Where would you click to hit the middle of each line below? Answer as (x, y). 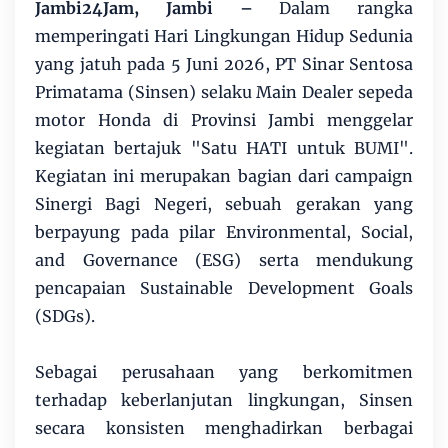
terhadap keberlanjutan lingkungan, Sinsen (224, 399)
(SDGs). (65, 315)
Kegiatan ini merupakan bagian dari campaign (224, 175)
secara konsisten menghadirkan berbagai (224, 427)
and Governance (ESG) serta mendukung (224, 259)
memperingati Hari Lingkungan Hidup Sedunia (224, 35)
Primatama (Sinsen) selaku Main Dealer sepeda (224, 91)
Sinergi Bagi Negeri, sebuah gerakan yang (224, 203)
